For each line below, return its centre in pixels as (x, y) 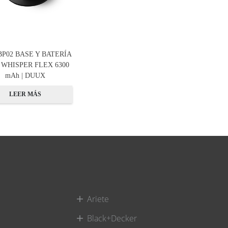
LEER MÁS (25, 94)
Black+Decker (112, 219)
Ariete (98, 199)
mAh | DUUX (25, 75)
